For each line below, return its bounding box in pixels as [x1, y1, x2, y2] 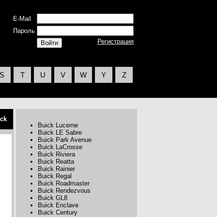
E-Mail [13, 15, 31, 22]
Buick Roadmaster [38, 180, 90, 187]
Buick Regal [38, 172, 72, 180]
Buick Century [38, 209, 77, 216]
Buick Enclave [38, 201, 78, 209]
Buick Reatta [38, 158, 74, 165]
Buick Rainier [38, 165, 75, 172]
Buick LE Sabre [38, 129, 82, 136]
